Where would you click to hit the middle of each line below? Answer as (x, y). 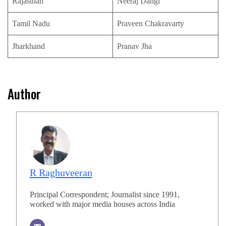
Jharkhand (29, 46)
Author (24, 94)
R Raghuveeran (61, 172)
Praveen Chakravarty (151, 24)
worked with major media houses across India (102, 204)
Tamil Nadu (31, 24)
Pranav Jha (134, 46)
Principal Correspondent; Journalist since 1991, (104, 194)
